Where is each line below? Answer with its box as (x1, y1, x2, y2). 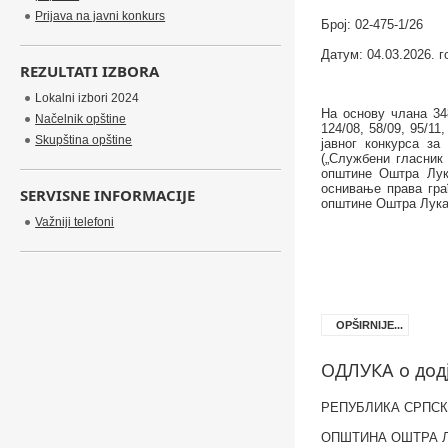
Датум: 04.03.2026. (320, 47, 439, 62)
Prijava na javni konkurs (35, 9, 166, 23)
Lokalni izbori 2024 (35, 91, 140, 105)
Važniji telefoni (35, 215, 115, 229)
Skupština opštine (35, 133, 133, 147)
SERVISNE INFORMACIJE (20, 185, 196, 205)
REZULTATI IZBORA (20, 61, 160, 81)
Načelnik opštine (35, 112, 127, 126)
